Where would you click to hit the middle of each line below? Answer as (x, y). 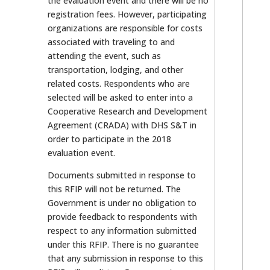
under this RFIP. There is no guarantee (124, 245)
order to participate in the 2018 (110, 139)
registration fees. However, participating (127, 14)
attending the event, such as (105, 56)
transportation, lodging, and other (116, 70)
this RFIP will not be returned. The (115, 189)
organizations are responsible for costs (125, 28)
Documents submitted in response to (122, 175)
